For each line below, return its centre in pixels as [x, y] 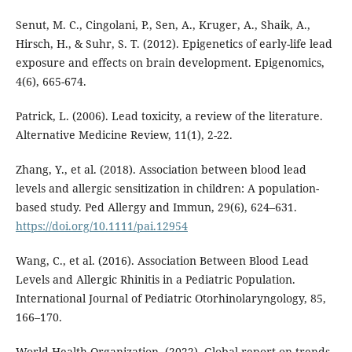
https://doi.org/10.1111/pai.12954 [101, 226]
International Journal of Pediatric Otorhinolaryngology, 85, [170, 299]
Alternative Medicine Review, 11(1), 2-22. [124, 135]
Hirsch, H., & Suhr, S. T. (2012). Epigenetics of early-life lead [174, 44]
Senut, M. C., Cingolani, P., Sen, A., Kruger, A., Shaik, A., [163, 25]
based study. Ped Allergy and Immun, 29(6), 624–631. [156, 207]
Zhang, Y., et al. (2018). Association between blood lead [161, 170]
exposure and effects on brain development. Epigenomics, [170, 63]
